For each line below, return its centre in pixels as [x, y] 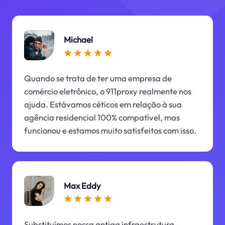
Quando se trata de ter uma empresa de [98, 78]
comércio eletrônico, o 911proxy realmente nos [107, 91]
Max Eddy [82, 185]
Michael [78, 40]
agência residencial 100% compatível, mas [102, 118]
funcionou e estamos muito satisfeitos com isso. [110, 131]
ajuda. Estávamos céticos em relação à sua [103, 104]
